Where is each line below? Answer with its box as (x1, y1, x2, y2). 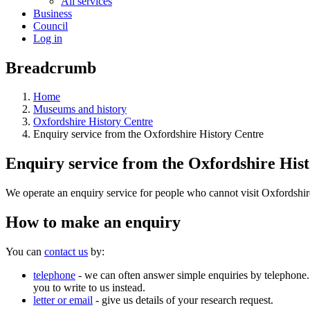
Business (33, 7, 72, 19)
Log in (33, 32, 62, 44)
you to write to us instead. (33, 282, 145, 294)
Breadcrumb (6, 58, 96, 77)
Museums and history (33, 103, 127, 116)
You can (6, 246, 44, 258)
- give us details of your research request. (93, 294, 273, 307)
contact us (44, 246, 88, 258)
